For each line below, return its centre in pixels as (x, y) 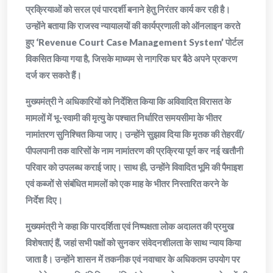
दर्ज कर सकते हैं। (54, 75)
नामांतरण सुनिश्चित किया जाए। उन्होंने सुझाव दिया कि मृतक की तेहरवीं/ (135, 134)
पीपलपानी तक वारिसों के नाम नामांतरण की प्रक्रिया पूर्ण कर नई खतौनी (134, 151)
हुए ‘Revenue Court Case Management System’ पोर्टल (134, 42)
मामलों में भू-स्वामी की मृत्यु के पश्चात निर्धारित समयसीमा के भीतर (124, 118)
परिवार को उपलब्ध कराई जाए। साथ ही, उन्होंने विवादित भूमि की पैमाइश (134, 167)
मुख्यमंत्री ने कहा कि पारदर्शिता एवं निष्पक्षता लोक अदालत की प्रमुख (130, 226)
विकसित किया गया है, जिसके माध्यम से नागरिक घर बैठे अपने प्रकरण (131, 59)
